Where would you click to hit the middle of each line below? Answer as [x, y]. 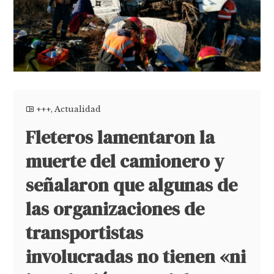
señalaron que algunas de [132, 185]
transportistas [85, 232]
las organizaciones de [115, 209]
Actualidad [78, 109]
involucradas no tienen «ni [136, 256]
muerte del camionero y [125, 161]
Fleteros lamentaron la [120, 137]
